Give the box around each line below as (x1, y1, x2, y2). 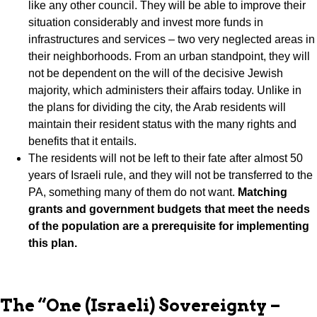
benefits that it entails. (28, 135, 137, 148)
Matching (238, 186, 287, 199)
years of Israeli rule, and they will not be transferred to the (28, 169, 313, 182)
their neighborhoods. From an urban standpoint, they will (28, 50, 310, 63)
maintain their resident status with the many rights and (28, 118, 296, 131)
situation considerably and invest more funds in (28, 16, 263, 29)
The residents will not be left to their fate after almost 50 (28, 152, 303, 165)
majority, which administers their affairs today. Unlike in (28, 84, 301, 97)
